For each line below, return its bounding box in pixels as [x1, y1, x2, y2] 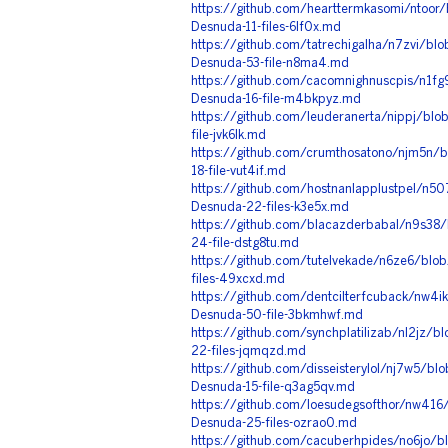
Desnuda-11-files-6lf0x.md [191, 22, 341, 33]
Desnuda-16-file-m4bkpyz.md [191, 94, 361, 105]
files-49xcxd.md [191, 274, 285, 285]
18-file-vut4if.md [191, 166, 286, 177]
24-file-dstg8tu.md [191, 238, 299, 249]
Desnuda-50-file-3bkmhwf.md [191, 310, 363, 321]
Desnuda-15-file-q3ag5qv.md [191, 382, 355, 393]
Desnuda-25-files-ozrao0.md [191, 418, 357, 429]
